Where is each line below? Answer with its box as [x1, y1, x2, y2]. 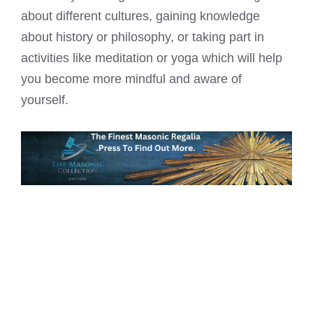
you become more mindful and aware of [21, 71, 242, 86]
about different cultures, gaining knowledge [21, 8, 260, 23]
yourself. [21, 92, 68, 107]
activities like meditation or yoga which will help [21, 50, 282, 65]
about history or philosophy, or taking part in [21, 29, 264, 44]
